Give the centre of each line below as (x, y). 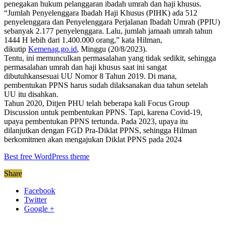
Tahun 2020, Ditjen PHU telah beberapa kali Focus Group (97, 103)
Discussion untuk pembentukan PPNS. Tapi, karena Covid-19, (103, 113)
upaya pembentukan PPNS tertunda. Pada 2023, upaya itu (96, 122)
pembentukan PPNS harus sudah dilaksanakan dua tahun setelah (106, 85)
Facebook (40, 191)
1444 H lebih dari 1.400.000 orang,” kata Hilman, (83, 40)
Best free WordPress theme (47, 157)
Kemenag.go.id (52, 49)
